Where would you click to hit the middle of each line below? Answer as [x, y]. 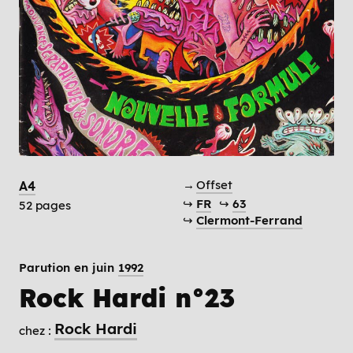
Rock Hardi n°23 [127, 297]
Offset [214, 184]
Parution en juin [69, 267]
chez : [35, 330]
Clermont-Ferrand [249, 220]
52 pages [45, 205]
